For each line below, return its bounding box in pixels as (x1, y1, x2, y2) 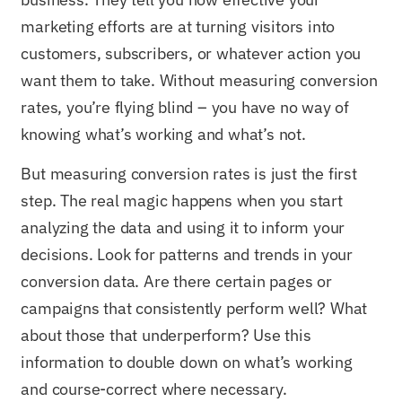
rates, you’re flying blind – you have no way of (21, 97, 350, 118)
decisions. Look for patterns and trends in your (21, 244, 354, 266)
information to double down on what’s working (21, 352, 353, 373)
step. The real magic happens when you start (21, 190, 343, 212)
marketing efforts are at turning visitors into (21, 16, 336, 37)
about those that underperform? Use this (21, 325, 311, 346)
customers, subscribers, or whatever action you (21, 43, 362, 64)
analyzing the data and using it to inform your (21, 217, 345, 239)
